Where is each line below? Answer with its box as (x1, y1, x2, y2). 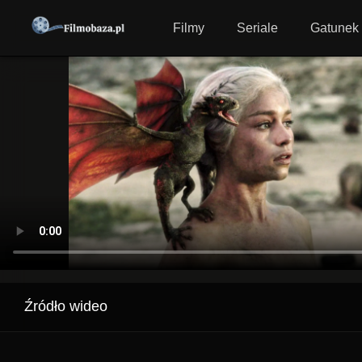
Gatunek (310, 21, 360, 35)
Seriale (237, 21, 279, 35)
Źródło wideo (24, 298, 107, 314)
